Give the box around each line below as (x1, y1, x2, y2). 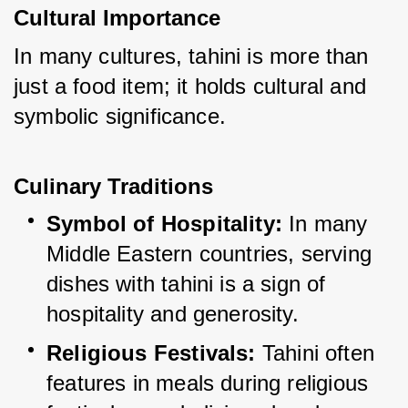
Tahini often (255, 341, 382, 366)
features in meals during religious (46, 371, 369, 396)
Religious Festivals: (46, 341, 256, 366)
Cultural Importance (14, 5, 220, 31)
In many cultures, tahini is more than (14, 44, 369, 69)
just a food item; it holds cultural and (14, 74, 367, 99)
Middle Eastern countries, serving (46, 241, 372, 267)
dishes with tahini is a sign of (46, 271, 326, 297)
